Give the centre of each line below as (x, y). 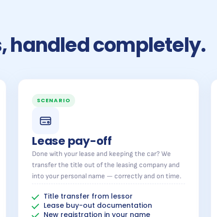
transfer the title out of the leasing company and (106, 165)
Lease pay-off (72, 141)
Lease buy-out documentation (98, 205)
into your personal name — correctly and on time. (107, 176)
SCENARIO (54, 100)
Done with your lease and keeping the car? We (101, 154)
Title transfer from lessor (88, 196)
